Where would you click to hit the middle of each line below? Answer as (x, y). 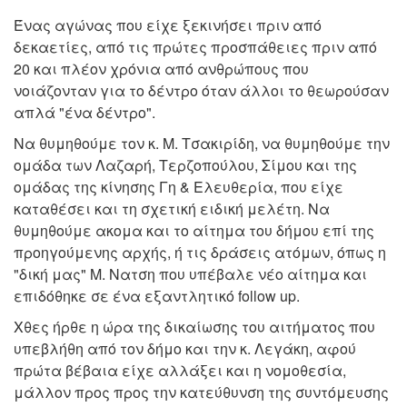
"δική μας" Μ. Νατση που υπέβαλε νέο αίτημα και (190, 274)
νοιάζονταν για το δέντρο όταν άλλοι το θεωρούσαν (201, 91)
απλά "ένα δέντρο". (84, 113)
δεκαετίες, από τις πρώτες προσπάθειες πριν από (195, 47)
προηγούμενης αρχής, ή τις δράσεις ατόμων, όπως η (200, 253)
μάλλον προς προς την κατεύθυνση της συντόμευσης (201, 392)
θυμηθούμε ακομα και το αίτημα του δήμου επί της (194, 231)
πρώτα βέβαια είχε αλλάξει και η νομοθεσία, (180, 371)
